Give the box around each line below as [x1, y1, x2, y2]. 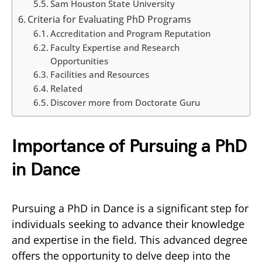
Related [50, 82, 82, 94]
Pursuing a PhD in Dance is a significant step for [12, 201, 249, 215]
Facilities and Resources [50, 68, 149, 80]
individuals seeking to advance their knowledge [12, 217, 244, 231]
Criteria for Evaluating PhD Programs [27, 13, 192, 26]
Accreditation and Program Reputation [50, 27, 211, 39]
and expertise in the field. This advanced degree [12, 233, 247, 247]
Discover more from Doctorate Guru [50, 96, 200, 108]
